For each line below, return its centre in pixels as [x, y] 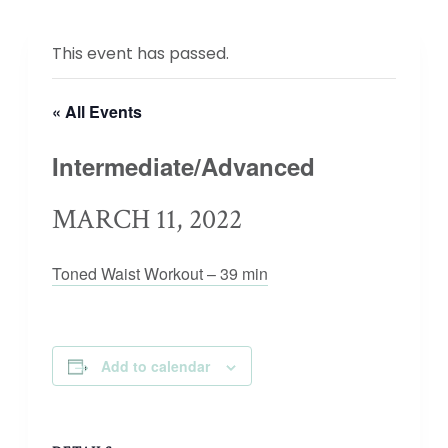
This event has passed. [140, 53]
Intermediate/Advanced [183, 166]
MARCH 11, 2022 [147, 219]
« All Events [97, 111]
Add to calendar [155, 366]
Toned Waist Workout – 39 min [160, 273]
